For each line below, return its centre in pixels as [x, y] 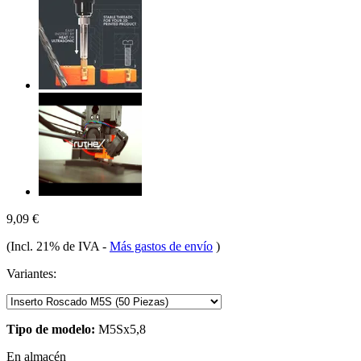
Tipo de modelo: [51, 329]
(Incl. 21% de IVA [54, 246]
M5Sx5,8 [120, 329]
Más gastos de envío [161, 246]
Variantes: [31, 273]
